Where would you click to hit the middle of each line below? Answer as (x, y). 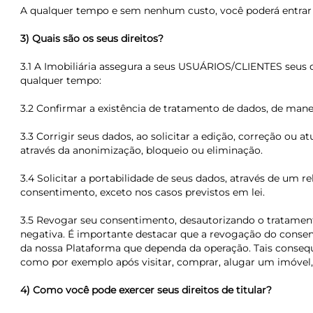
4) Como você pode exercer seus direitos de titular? (146, 290)
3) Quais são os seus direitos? (92, 38)
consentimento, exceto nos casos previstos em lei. (142, 192)
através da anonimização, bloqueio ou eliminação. (141, 150)
